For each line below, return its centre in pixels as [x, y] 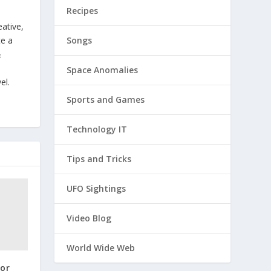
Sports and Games [106, 100]
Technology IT [97, 129]
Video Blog [89, 218]
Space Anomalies [103, 70]
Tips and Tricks [99, 159]
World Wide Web [101, 248]
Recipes [83, 11]
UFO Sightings [96, 188]
